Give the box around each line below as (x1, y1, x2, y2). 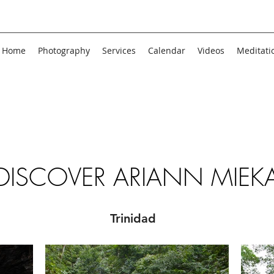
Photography (38, 45, 90, 56)
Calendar (148, 45, 185, 56)
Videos (198, 45, 224, 56)
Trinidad (109, 211, 156, 226)
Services (102, 45, 136, 56)
